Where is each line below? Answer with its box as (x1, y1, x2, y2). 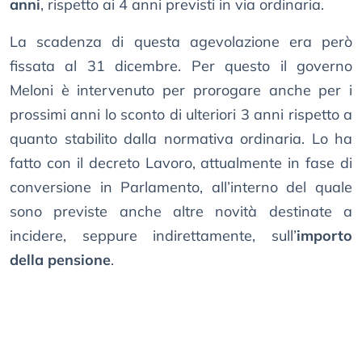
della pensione (10, 250, 111, 270)
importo (297, 226, 352, 246)
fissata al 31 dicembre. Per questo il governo (10, 57, 352, 76)
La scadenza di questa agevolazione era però (10, 32, 352, 52)
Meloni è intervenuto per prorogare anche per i (10, 81, 352, 100)
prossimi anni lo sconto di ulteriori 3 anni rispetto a (10, 105, 352, 124)
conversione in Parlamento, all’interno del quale (10, 178, 352, 197)
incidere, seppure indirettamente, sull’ (10, 226, 297, 246)
